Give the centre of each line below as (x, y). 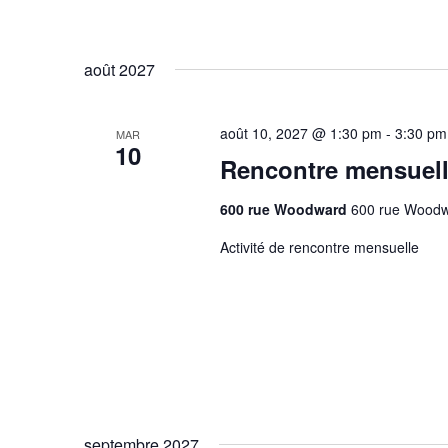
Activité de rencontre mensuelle (319, 247)
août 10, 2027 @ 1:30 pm (300, 133)
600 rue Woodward (285, 209)
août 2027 (119, 69)
